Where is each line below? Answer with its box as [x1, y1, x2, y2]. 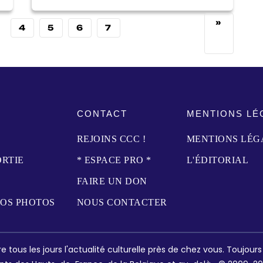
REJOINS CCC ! [76, 133, 146, 144]
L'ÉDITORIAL [186, 154, 248, 165]
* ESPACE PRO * [76, 154, 151, 165]
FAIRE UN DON [76, 176, 147, 186]
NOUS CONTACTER [76, 197, 167, 207]
